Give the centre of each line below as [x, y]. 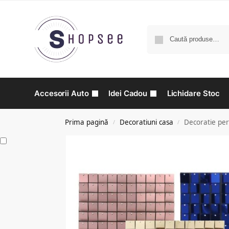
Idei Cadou [128, 93]
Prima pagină [87, 122]
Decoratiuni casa [146, 122]
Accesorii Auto [62, 93]
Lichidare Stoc [193, 93]
